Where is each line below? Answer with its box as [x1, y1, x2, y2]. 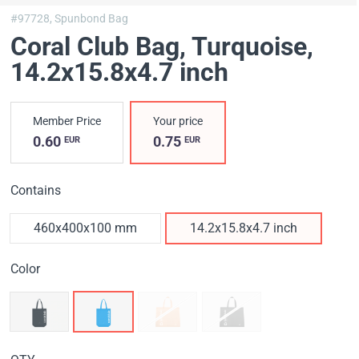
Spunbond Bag [54, 12, 129, 25]
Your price [153, 115, 204, 127]
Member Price [33, 115, 102, 127]
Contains [10, 183, 62, 198]
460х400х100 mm [34, 220, 138, 236]
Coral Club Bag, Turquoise [10, 31, 308, 62]
